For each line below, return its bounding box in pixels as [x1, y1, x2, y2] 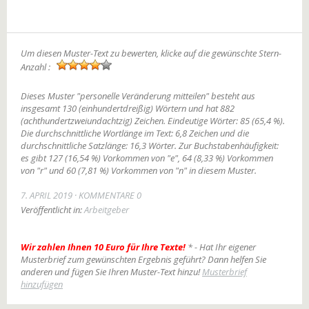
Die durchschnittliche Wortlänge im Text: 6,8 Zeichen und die [21, 127, 249, 139]
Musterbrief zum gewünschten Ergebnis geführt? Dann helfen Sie [21, 253, 266, 266]
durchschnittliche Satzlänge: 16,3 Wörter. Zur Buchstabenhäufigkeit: [21, 139, 279, 152]
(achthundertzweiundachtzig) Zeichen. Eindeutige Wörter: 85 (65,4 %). [21, 114, 285, 127]
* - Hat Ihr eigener [188, 241, 256, 253]
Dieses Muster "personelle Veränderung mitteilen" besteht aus [21, 90, 255, 102]
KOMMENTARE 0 [79, 189, 141, 201]
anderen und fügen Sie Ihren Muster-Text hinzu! [21, 266, 202, 278]
